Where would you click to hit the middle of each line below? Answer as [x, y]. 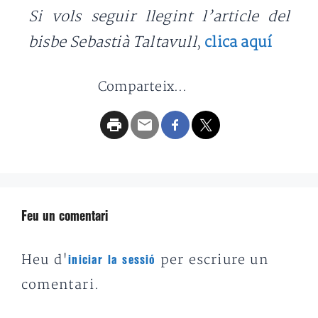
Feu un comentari [65, 217]
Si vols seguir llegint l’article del [159, 17]
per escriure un [212, 260]
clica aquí [238, 42]
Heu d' [45, 260]
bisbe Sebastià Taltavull [113, 42]
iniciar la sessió [112, 260]
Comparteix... [143, 87]
